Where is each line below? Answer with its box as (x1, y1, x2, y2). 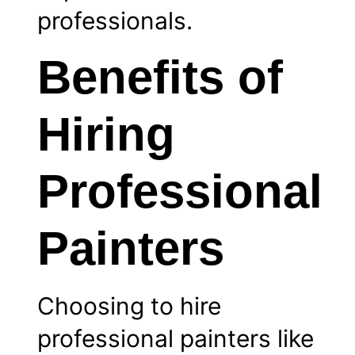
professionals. (37, 6, 193, 36)
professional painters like (37, 323, 314, 353)
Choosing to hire (37, 291, 221, 320)
